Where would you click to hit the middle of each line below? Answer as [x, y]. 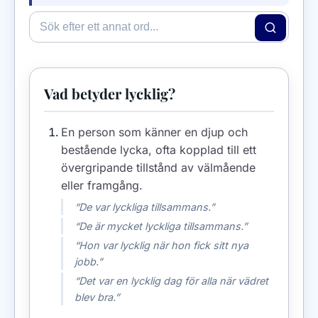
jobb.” [88, 261]
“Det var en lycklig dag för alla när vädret [171, 280]
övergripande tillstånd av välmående [158, 167]
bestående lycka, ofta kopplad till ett [159, 149]
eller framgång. [102, 185]
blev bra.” [97, 297]
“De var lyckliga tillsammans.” [144, 207]
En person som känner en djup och [154, 132]
